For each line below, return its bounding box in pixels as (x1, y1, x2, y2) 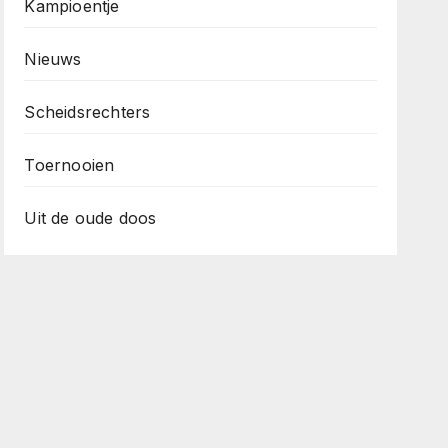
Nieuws (24, 49, 82, 69)
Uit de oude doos (24, 208, 157, 228)
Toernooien (24, 155, 115, 175)
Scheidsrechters (24, 102, 151, 122)
